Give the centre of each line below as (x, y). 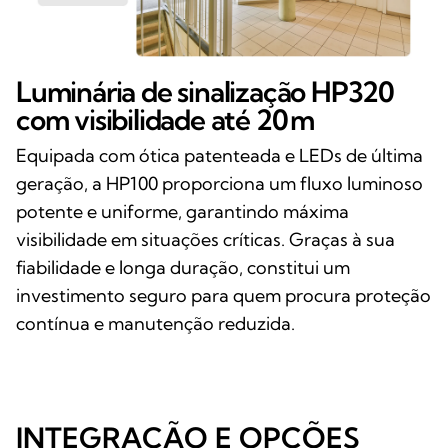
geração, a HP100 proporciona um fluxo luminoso (219, 183)
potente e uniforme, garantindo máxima (182, 211)
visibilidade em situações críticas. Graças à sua (205, 239)
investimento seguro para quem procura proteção (223, 295)
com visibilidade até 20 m (165, 119)
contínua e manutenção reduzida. (155, 323)
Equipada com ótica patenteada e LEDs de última (219, 155)
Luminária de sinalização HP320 (205, 91)
